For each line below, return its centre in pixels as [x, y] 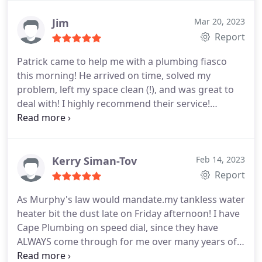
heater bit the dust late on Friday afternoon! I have [128, 213]
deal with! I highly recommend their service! [113, 103]
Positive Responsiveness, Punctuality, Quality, [117, 117]
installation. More [56, 35]
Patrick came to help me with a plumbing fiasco [122, 61]
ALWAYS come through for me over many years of [127, 241]
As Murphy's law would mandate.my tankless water [131, 199]
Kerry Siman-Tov [94, 161]
